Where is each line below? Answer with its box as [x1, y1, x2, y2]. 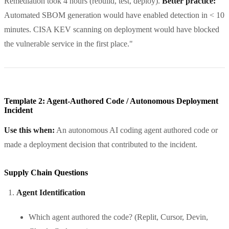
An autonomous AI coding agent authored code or [55, 125, 218, 134]
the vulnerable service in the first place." [4, 39, 133, 48]
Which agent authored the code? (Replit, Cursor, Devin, [29, 212, 208, 221]
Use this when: [4, 125, 55, 134]
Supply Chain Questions [4, 168, 88, 177]
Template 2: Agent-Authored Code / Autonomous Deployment [4, 96, 218, 105]
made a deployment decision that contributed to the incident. [4, 140, 197, 149]
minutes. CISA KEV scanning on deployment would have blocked [4, 25, 219, 34]
